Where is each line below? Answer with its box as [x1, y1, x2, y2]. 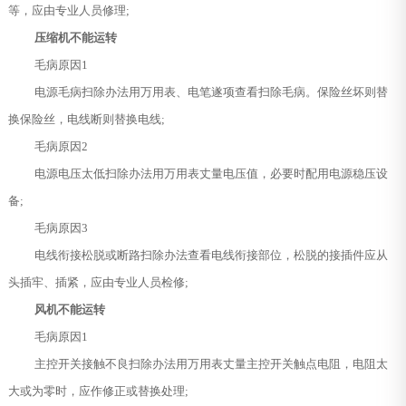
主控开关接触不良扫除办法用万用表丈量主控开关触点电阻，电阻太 [34, 356, 388, 371]
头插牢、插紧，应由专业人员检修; [7, 275, 188, 289]
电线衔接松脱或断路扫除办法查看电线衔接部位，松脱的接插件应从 [34, 247, 388, 262]
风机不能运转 [34, 302, 105, 316]
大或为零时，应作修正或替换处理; [7, 383, 188, 398]
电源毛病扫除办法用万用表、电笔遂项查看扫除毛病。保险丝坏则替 [34, 84, 388, 99]
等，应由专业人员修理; [7, 3, 130, 17]
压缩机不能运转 [34, 30, 117, 44]
